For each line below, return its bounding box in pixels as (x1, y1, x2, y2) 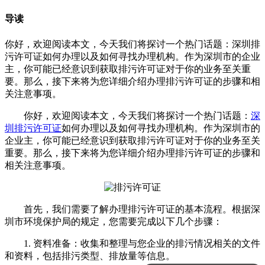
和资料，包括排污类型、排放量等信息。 (5, 250, 175, 261)
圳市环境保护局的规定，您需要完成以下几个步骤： (5, 216, 222, 227)
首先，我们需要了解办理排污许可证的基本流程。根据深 (5, 203, 260, 214)
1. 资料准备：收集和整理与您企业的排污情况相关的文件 (5, 238, 260, 248)
